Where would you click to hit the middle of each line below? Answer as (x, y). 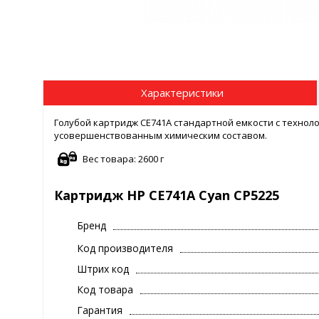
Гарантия (100, 310)
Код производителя (125, 249)
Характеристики (182, 92)
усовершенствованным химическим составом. (161, 136)
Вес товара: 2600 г (123, 159)
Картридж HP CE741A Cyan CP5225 (167, 195)
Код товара (105, 290)
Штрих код (103, 269)
